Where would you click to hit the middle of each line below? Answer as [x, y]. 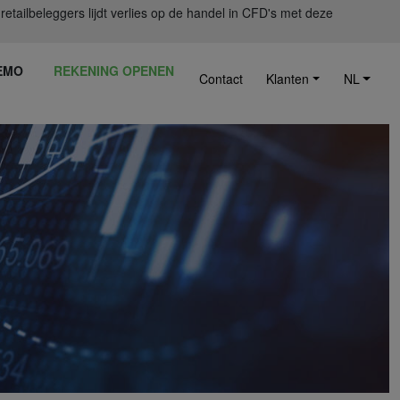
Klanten [288, 79]
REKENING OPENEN [114, 71]
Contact [221, 79]
